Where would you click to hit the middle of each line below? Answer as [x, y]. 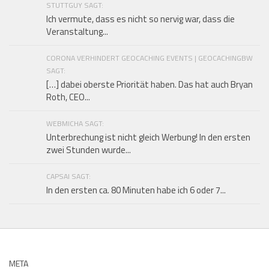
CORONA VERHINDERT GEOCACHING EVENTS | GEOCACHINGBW [150, 58]
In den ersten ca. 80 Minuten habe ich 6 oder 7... [136, 190]
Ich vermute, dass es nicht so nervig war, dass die [141, 19]
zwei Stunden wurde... [89, 150]
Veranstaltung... [77, 31]
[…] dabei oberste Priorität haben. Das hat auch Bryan [150, 84]
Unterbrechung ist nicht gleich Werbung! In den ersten [148, 137]
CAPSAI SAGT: [68, 176]
